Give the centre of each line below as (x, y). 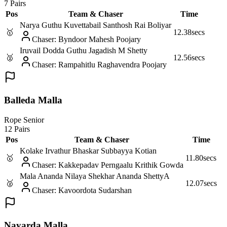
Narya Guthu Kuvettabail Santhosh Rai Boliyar (96, 25)
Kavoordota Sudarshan (95, 190)
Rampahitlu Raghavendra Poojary (112, 65)
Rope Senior (24, 120)
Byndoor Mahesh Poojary (100, 40)
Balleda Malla (33, 100)
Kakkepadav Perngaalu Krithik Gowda (121, 165)
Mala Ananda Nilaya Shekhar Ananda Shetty (92, 176)
